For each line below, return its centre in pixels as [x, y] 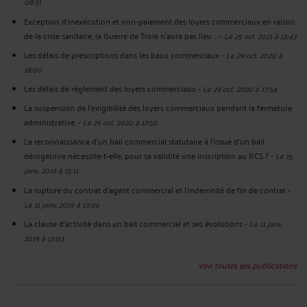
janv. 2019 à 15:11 [51, 170]
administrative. [50, 122]
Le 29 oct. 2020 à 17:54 [240, 88]
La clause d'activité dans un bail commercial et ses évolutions [133, 223]
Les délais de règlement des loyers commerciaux [110, 88]
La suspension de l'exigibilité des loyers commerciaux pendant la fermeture [158, 108]
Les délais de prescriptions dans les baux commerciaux [122, 54]
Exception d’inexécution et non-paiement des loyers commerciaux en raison [160, 21]
